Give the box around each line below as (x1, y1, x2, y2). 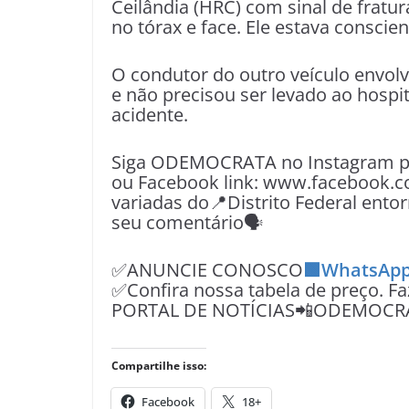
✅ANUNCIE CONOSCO (111, 257, 303, 282)
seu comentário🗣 (111, 210, 264, 235)
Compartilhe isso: (111, 358, 206, 373)
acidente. (111, 102, 188, 127)
